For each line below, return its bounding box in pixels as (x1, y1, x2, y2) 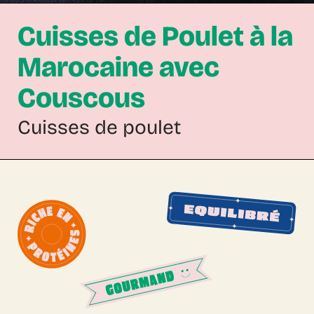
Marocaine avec (18, 50, 219, 84)
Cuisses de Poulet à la (18, 20, 293, 53)
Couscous (18, 81, 145, 115)
